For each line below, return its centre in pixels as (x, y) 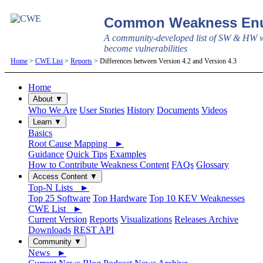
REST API (94, 230)
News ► (47, 252)
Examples (128, 154)
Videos (214, 110)
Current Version (58, 219)
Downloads (50, 230)
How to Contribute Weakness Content (99, 164)
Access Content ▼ (65, 176)
